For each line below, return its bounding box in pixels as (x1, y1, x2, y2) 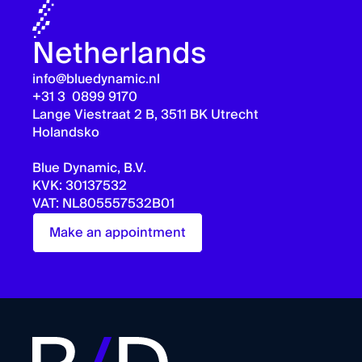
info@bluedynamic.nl (32, 67, 160, 90)
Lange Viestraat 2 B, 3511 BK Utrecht (32, 103, 259, 126)
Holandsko (32, 120, 99, 144)
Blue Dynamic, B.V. (32, 156, 146, 179)
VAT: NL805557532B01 (32, 192, 175, 215)
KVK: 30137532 (32, 174, 127, 197)
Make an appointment (49, 221, 186, 244)
